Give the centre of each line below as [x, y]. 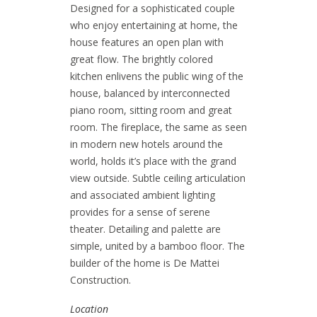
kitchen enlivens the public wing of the [157, 76]
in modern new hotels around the [146, 144]
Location [89, 309]
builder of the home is [122, 263]
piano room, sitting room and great [151, 110]
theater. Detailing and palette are [145, 229]
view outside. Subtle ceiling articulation [158, 178]
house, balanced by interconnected [150, 93]
